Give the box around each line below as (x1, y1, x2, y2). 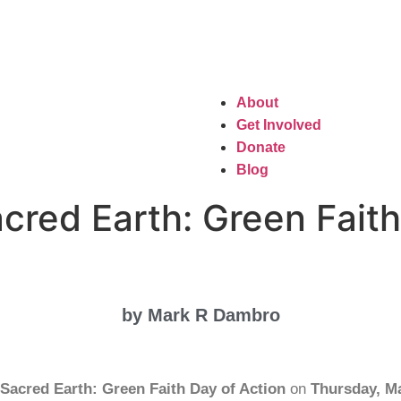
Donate (236, 140, 286, 155)
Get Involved (236, 117, 321, 132)
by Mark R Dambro (121, 305, 280, 325)
